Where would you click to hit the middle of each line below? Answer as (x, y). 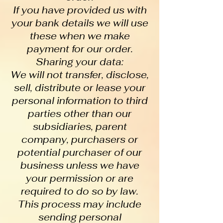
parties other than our (80, 114)
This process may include (80, 204)
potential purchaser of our (80, 153)
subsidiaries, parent (80, 127)
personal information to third (80, 101)
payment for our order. (80, 49)
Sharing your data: (80, 62)
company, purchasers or (80, 140)
